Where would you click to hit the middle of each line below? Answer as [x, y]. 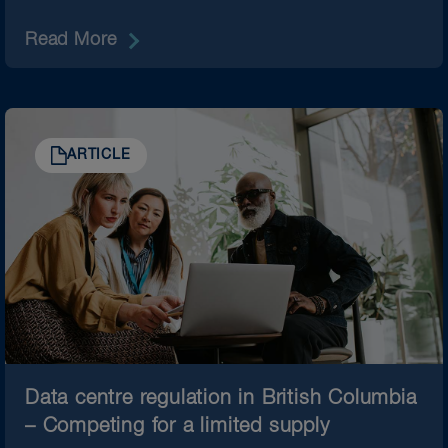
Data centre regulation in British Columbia [221, 397]
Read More [71, 39]
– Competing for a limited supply [177, 425]
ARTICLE [99, 154]
